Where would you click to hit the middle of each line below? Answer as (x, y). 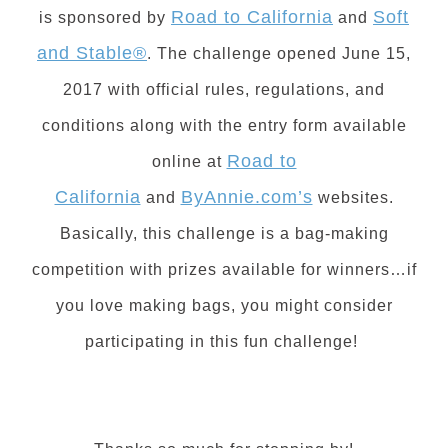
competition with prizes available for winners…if (224, 269)
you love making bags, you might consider (224, 305)
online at (189, 161)
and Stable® (92, 52)
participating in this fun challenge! (224, 341)
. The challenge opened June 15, (279, 53)
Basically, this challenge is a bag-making (224, 233)
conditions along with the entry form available (224, 125)
